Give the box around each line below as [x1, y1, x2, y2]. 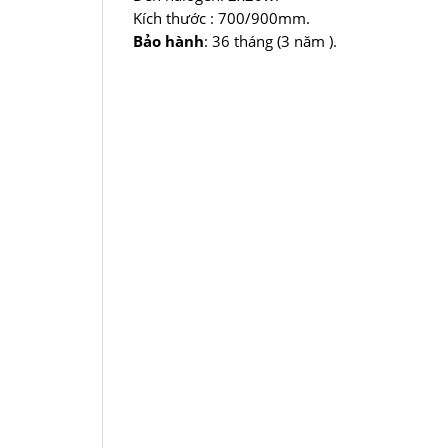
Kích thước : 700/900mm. [133, 8, 310, 29]
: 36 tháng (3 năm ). [204, 31, 337, 52]
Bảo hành [133, 31, 204, 52]
